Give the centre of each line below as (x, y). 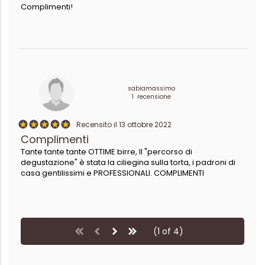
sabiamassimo (152, 88)
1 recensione (152, 96)
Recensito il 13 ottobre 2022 (121, 124)
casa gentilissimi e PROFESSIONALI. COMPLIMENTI (112, 173)
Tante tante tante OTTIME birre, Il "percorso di (106, 151)
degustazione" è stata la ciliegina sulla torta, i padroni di (128, 162)
